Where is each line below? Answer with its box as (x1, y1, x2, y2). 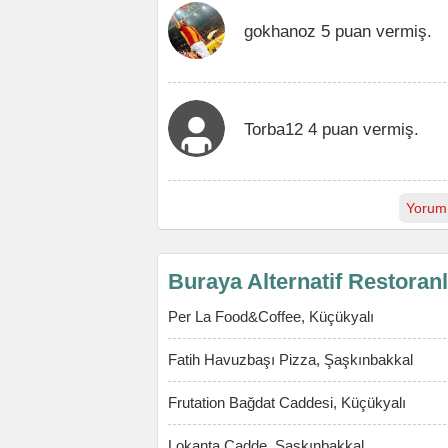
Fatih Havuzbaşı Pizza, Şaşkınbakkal (168, 351, 413, 368)
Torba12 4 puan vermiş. (244, 120, 419, 138)
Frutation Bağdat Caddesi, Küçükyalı (168, 394, 406, 411)
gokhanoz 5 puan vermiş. (244, 22, 432, 40)
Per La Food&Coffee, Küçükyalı (168, 308, 374, 325)
